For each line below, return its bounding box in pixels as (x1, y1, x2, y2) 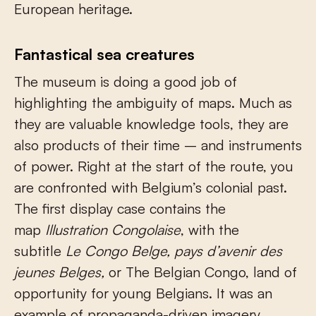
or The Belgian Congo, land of (109, 262, 297, 281)
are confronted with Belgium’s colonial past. (14, 178, 287, 196)
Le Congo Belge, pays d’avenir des (66, 241, 282, 260)
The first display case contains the (14, 199, 226, 217)
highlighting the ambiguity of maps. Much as (14, 93, 292, 111)
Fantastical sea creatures (14, 44, 195, 63)
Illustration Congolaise (45, 220, 181, 238)
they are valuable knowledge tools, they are (14, 114, 288, 133)
